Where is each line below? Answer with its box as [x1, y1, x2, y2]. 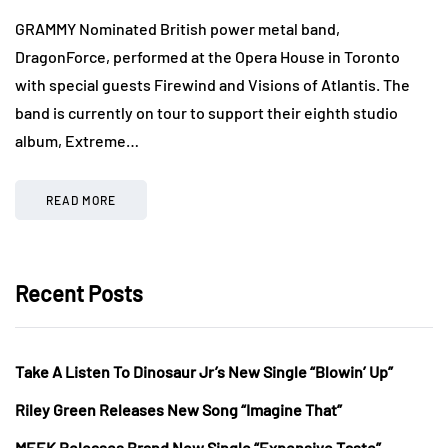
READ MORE [46, 192, 116, 207]
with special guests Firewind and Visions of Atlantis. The [15, 74, 410, 94]
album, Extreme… [15, 130, 139, 150]
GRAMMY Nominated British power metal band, [15, 18, 340, 38]
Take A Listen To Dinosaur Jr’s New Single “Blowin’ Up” [15, 361, 393, 381]
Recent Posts [15, 279, 143, 306]
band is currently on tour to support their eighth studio [15, 102, 398, 122]
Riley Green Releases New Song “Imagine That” [15, 399, 342, 419]
